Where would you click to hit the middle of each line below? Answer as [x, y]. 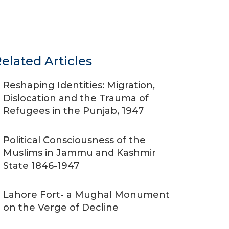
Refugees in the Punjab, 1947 [73, 111]
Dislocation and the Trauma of [76, 98]
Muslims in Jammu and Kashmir [79, 153]
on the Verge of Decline [61, 208]
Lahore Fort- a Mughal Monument [86, 195]
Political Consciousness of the [74, 140]
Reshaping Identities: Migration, [79, 85]
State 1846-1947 [41, 166]
